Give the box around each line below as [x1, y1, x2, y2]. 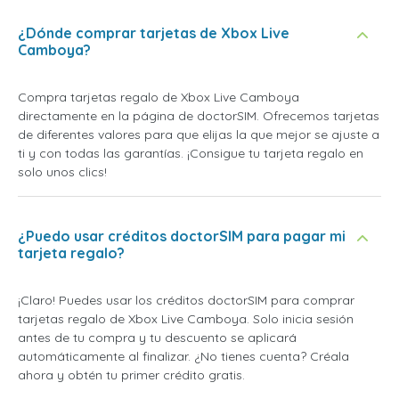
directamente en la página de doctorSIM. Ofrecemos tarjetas [18, 108, 379, 125]
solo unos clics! [18, 164, 107, 181]
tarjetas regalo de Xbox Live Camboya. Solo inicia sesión [18, 311, 354, 328]
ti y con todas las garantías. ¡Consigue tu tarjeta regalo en [18, 145, 363, 162]
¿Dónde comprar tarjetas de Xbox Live [18, 24, 289, 43]
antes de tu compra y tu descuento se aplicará [18, 330, 297, 346]
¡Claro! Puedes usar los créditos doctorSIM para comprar [18, 292, 354, 309]
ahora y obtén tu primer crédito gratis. [18, 367, 245, 384]
